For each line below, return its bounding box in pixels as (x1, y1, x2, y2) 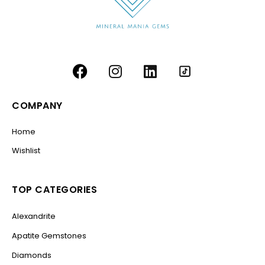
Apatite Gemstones (12, 230, 86, 241)
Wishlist (12, 145, 40, 157)
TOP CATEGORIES (12, 182, 97, 196)
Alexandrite (12, 210, 56, 222)
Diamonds (12, 249, 51, 261)
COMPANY (12, 99, 63, 113)
